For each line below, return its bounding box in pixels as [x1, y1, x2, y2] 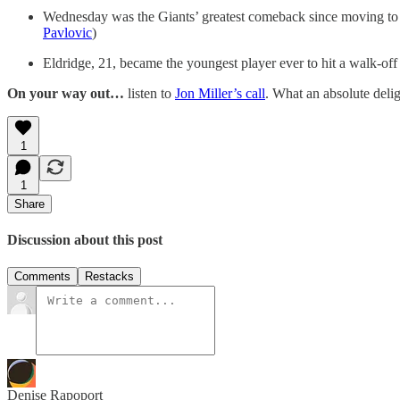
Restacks [85, 270, 134, 284]
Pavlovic [43, 24, 92, 40]
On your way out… [7, 85, 128, 101]
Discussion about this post [7, 231, 162, 247]
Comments [14, 270, 71, 284]
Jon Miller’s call [175, 85, 265, 101]
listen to [128, 85, 175, 101]
